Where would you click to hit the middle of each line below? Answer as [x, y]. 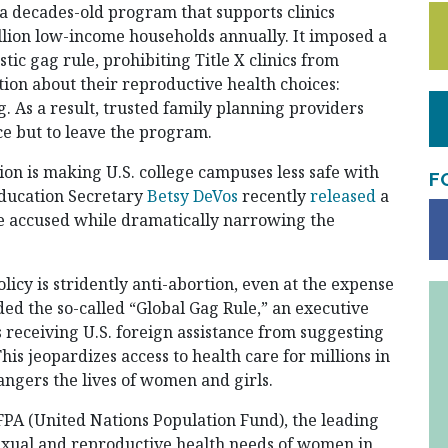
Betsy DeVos [192, 196]
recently [274, 196]
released [343, 196]
